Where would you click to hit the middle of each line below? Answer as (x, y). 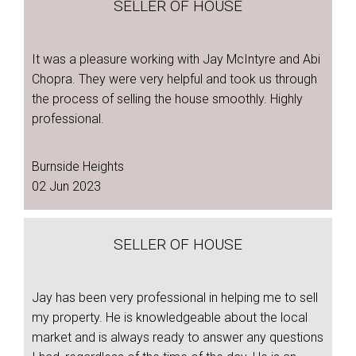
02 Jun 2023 (66, 186)
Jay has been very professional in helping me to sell (175, 298)
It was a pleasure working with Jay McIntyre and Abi (176, 59)
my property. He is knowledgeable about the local (170, 317)
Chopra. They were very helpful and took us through (174, 79)
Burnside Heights (78, 166)
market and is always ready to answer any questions (178, 337)
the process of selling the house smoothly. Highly (167, 99)
